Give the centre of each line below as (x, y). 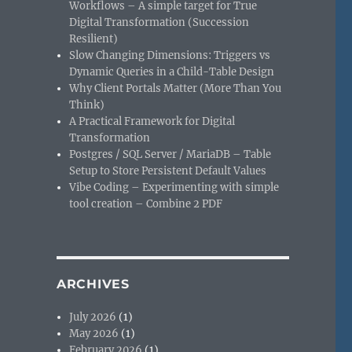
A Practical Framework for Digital (152, 121)
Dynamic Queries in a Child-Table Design (172, 71)
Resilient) (94, 38)
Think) (87, 104)
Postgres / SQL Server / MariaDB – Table (170, 154)
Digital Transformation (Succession (159, 22)
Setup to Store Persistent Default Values (168, 170)
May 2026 (94, 333)
